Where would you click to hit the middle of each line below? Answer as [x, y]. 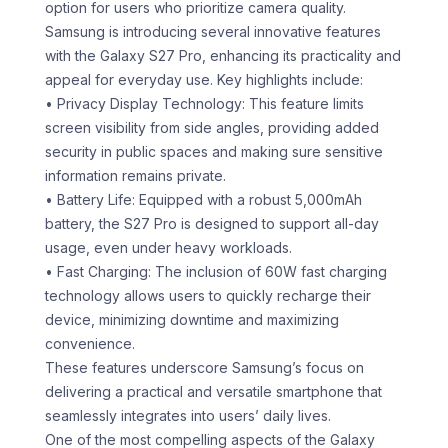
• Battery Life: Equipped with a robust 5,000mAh [203, 200]
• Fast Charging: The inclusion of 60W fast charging [216, 272]
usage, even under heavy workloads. [168, 248]
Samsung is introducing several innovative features [213, 32]
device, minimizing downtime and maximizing [192, 320]
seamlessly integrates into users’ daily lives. [188, 416]
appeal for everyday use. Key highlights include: [204, 80]
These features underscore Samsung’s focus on [204, 368]
